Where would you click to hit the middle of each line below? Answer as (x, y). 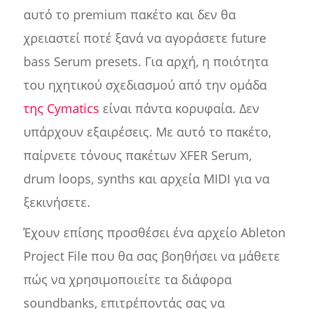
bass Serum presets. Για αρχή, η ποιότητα (146, 62)
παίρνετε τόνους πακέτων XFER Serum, (137, 156)
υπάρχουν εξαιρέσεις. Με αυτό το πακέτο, (147, 132)
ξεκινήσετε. (57, 202)
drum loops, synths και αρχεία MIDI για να (146, 179)
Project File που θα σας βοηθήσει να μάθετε (151, 256)
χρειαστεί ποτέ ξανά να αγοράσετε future (144, 38)
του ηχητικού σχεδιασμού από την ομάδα (145, 85)
